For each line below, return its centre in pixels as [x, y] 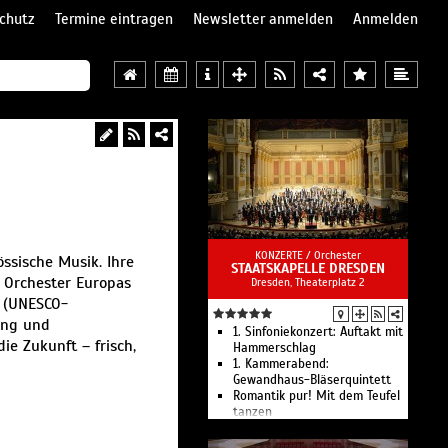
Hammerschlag [274, 348]
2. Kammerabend [280, 428]
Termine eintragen [114, 19]
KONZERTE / [284, 255]
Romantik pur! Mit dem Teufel [316, 396]
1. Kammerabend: [281, 364]
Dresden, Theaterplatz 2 [308, 282]
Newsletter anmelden [263, 19]
